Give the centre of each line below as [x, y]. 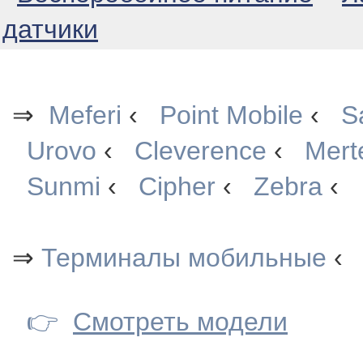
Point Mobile [231, 115]
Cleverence [201, 151]
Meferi [85, 115]
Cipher [177, 186]
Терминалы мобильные [180, 258]
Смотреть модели [180, 322]
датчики [50, 29]
